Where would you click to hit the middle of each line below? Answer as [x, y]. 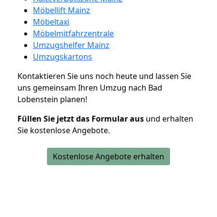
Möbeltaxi [51, 22]
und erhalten [169, 118]
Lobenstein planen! [52, 99]
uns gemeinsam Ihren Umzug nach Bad [90, 87]
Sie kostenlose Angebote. [64, 130]
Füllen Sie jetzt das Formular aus [81, 118]
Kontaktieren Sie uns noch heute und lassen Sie [104, 76]
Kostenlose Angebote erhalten [108, 156]
